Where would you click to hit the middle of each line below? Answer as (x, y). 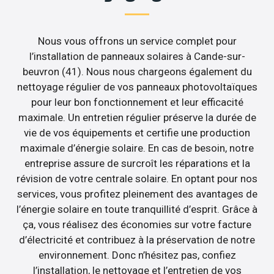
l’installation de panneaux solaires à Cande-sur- (137, 56)
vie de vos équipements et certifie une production (137, 132)
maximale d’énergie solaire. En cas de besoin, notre (137, 148)
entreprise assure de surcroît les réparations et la (137, 163)
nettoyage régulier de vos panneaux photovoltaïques (137, 87)
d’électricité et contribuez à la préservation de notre (137, 239)
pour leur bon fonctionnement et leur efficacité (137, 102)
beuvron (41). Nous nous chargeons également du (137, 71)
